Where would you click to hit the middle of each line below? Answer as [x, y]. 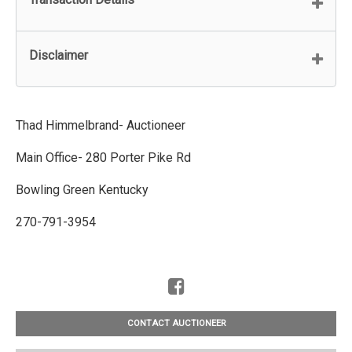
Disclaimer [59, 55]
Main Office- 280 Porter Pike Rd [103, 157]
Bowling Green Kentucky [82, 189]
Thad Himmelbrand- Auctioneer [102, 125]
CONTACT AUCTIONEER [176, 324]
